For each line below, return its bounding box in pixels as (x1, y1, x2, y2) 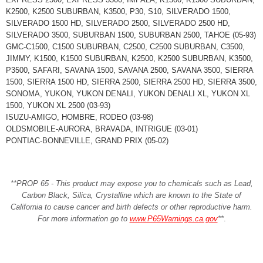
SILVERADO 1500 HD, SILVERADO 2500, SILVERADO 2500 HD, (6, 19, 230, 28)
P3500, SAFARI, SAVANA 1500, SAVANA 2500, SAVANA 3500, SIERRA (6, 66, 253, 75)
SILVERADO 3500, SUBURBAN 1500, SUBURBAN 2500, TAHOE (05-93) (6, 31, 256, 40)
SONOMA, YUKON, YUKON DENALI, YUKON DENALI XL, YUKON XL (6, 89, 250, 99)
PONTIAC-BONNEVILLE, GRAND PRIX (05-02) (6, 136, 168, 146)
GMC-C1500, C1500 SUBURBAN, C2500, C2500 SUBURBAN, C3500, (6, 42, 245, 52)
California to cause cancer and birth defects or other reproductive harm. (11, 203, 252, 212)
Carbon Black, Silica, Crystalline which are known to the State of (22, 191, 241, 200)
